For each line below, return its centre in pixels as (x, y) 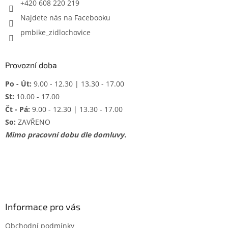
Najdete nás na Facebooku (65, 18)
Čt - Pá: (18, 109)
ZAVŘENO (33, 122)
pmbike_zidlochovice (55, 33)
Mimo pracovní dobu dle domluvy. (66, 135)
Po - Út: (18, 84)
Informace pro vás (43, 207)
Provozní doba (31, 65)
